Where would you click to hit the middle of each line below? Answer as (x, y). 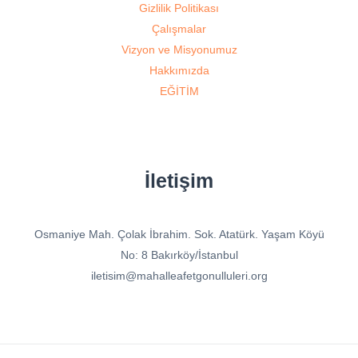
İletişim (179, 181)
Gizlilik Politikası (179, 8)
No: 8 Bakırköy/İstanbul (179, 255)
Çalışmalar (179, 29)
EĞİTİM (179, 91)
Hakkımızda (179, 71)
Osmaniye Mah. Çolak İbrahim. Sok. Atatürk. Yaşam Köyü (179, 235)
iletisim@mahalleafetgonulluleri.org (179, 276)
